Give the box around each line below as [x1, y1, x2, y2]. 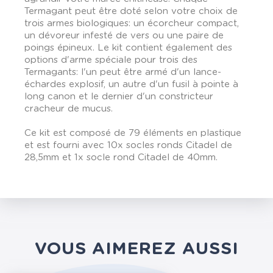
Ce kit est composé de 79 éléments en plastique [24, 129, 241, 138]
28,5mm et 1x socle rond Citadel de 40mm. [24, 153, 218, 162]
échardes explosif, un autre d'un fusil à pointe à [24, 80, 238, 89]
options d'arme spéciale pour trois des [24, 55, 197, 65]
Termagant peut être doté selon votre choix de [24, 7, 238, 16]
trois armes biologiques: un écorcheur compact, [24, 19, 239, 28]
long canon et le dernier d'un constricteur [24, 92, 213, 101]
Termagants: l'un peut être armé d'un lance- [24, 68, 221, 77]
